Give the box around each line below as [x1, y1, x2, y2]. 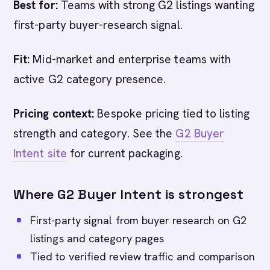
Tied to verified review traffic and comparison [30, 250, 255, 263]
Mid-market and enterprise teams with [30, 52, 231, 67]
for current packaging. [66, 146, 183, 161]
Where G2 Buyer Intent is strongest [13, 186, 243, 202]
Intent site [13, 146, 67, 161]
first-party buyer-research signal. [13, 17, 183, 33]
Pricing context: [13, 106, 95, 121]
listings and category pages [30, 231, 165, 245]
